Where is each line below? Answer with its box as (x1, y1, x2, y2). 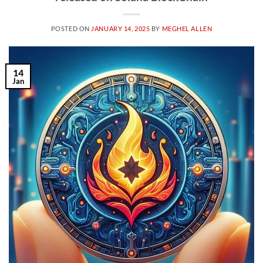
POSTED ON (50, 24, 92, 32)
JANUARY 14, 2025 (91, 24, 150, 32)
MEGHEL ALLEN (161, 24, 213, 32)
